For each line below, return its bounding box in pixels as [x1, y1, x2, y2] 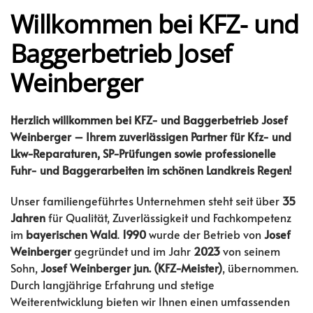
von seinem [220, 243, 280, 259]
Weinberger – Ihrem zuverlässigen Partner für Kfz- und [10, 129, 291, 144]
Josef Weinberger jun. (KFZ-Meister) [41, 260, 222, 275]
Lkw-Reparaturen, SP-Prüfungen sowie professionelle [10, 145, 276, 161]
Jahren [10, 210, 45, 225]
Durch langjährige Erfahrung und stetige [10, 277, 214, 292]
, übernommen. [222, 260, 298, 275]
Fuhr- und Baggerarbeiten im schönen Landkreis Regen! [10, 162, 292, 177]
